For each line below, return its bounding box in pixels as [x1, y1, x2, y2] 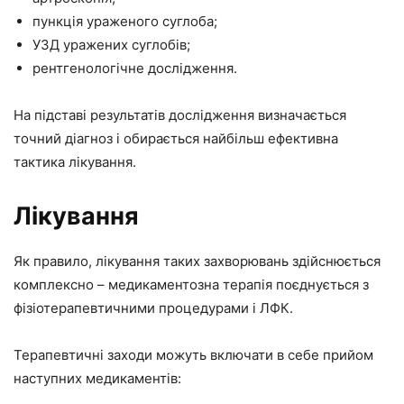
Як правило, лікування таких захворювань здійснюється [14, 252, 381, 270]
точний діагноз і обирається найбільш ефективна [14, 129, 338, 147]
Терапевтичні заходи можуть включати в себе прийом [14, 345, 373, 363]
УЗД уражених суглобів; [32, 35, 190, 53]
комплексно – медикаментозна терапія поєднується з [14, 275, 369, 293]
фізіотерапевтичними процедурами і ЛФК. [14, 298, 293, 317]
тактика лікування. [14, 152, 136, 170]
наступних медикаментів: [14, 369, 181, 387]
